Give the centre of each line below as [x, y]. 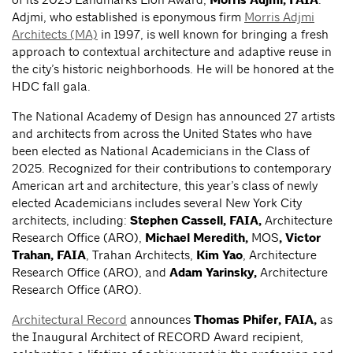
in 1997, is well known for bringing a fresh [213, 34]
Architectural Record [69, 320]
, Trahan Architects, [141, 255]
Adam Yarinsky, [215, 273]
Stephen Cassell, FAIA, [196, 221]
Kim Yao [219, 255]
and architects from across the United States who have [162, 134]
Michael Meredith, [198, 238]
